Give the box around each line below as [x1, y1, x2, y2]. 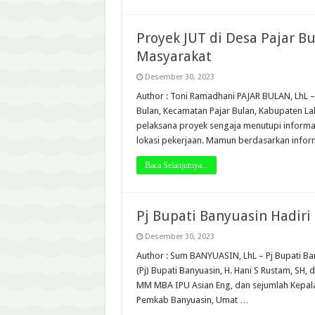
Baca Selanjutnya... [144, 160, 208, 170]
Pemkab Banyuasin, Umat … [136, 295, 249, 305]
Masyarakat [136, 48, 212, 65]
